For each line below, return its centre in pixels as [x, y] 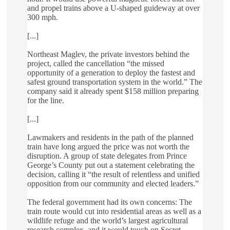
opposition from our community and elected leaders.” [113, 184]
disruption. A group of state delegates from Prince [107, 156]
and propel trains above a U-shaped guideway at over [113, 8]
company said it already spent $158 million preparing [113, 91]
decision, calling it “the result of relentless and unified [113, 175]
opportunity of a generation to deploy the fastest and [111, 73]
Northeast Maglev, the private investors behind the [108, 54]
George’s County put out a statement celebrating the [111, 165]
